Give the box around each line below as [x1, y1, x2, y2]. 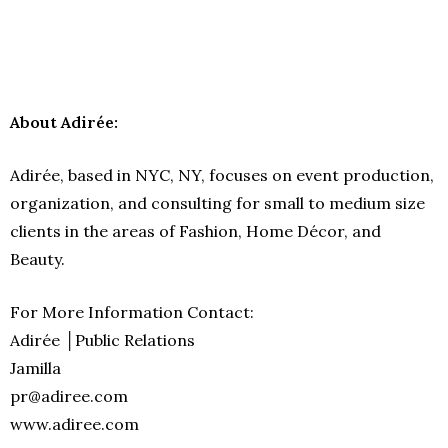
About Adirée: [10, 111, 122, 132]
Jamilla [10, 357, 61, 378]
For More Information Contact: [10, 301, 254, 322]
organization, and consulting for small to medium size [10, 192, 425, 213]
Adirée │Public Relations [10, 329, 195, 350]
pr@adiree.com [10, 385, 128, 406]
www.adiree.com [10, 413, 139, 434]
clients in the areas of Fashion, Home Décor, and [10, 220, 381, 241]
